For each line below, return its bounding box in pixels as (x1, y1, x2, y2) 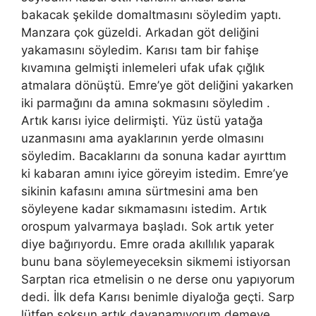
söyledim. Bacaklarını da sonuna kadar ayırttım (21, 148, 286, 163)
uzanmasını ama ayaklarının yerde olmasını (21, 130, 264, 145)
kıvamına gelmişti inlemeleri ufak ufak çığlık (21, 60, 265, 75)
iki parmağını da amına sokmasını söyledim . (21, 95, 270, 110)
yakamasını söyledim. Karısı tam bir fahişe (21, 42, 259, 57)
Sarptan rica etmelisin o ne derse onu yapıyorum (21, 272, 295, 286)
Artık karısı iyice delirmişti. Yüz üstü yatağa (21, 113, 263, 128)
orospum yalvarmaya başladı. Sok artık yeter (21, 219, 274, 233)
